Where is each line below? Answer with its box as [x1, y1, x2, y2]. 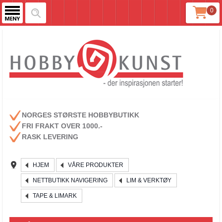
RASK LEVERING [22, 133, 79, 141]
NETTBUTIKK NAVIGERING [33, 177, 108, 184]
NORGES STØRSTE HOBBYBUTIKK [22, 111, 140, 119]
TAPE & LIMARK [33, 192, 77, 199]
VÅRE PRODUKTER [68, 162, 124, 168]
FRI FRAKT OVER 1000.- [22, 122, 103, 130]
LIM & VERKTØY [126, 177, 172, 184]
